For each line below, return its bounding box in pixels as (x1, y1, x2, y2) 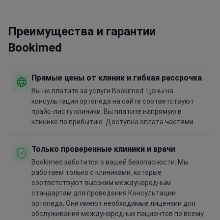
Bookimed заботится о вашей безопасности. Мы (31, 158, 189, 166)
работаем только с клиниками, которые (31, 168, 162, 177)
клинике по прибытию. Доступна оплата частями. (31, 118, 195, 126)
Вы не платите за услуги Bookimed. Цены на (31, 87, 173, 95)
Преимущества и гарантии (8, 25, 156, 39)
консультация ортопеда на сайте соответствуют (31, 97, 194, 106)
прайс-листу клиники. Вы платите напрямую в (31, 108, 182, 116)
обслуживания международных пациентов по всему (31, 210, 204, 218)
